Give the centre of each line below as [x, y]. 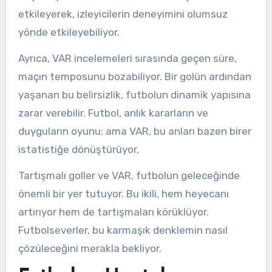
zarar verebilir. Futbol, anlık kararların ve [113, 113]
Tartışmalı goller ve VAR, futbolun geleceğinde [129, 175]
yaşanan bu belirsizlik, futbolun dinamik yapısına [134, 94]
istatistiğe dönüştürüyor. [78, 149]
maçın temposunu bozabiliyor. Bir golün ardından [134, 76]
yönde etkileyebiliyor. [69, 32]
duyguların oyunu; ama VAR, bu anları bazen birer [134, 131]
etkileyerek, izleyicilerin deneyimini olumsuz [123, 14]
